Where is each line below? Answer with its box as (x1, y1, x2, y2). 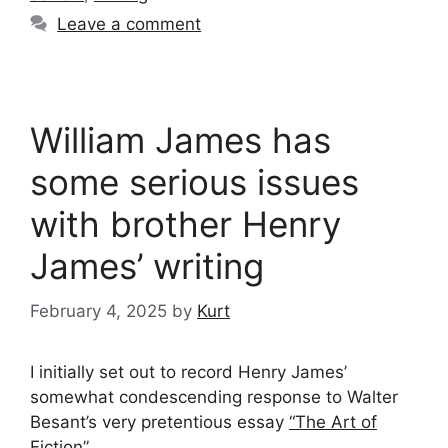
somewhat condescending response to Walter (30, 386, 398, 407)
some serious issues (30, 161, 359, 204)
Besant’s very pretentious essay (30, 411, 289, 432)
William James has (30, 119, 331, 162)
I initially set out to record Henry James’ (30, 361, 347, 382)
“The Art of (289, 411, 377, 432)
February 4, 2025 (30, 300, 167, 321)
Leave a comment (57, 14, 202, 35)
